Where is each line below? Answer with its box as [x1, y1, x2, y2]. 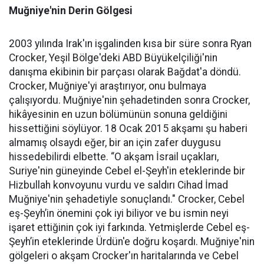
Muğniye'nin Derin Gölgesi [9, 4, 133, 16]
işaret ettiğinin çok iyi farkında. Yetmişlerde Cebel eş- [9, 221, 250, 233]
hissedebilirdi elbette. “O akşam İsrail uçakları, [9, 150, 219, 163]
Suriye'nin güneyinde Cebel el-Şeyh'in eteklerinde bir [9, 164, 245, 177]
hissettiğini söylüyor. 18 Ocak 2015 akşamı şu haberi [9, 122, 247, 134]
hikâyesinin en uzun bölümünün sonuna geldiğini [9, 108, 227, 120]
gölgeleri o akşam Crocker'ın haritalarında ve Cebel [9, 249, 239, 262]
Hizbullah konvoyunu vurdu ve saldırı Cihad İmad [9, 179, 228, 191]
